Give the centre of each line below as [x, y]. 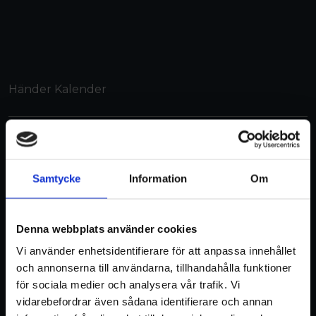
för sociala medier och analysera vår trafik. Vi [128, 284]
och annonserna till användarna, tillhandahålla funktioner [154, 267]
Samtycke [56, 178]
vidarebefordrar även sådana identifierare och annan [145, 301]
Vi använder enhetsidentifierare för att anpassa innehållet [156, 250]
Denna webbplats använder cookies [107, 228]
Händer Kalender [57, 90]
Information [158, 178]
